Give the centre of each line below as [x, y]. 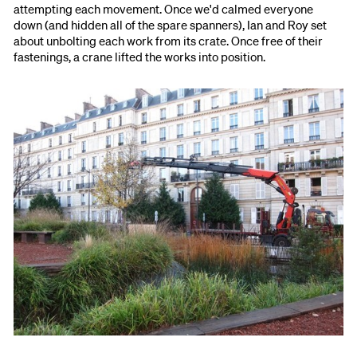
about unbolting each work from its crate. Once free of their [169, 41]
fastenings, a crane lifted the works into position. [140, 57]
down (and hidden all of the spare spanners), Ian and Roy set [171, 25]
